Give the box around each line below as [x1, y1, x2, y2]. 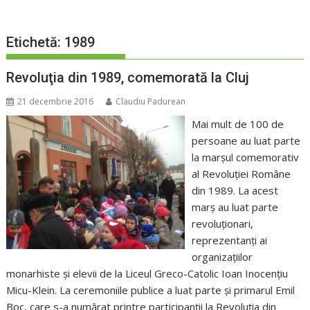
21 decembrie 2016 [17, 95, 94, 108]
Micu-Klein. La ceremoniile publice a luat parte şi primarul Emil [6, 283, 295, 298]
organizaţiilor [191, 250, 253, 264]
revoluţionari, [191, 217, 253, 231]
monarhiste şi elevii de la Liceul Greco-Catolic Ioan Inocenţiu [6, 266, 289, 281]
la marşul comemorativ [191, 150, 299, 165]
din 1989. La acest [191, 183, 278, 198]
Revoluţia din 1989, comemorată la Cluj [6, 69, 250, 86]
